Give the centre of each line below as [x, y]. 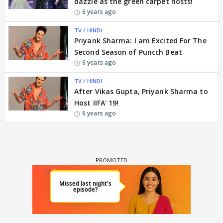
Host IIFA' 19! [97, 103]
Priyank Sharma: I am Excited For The [140, 41]
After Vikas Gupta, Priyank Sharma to [141, 91]
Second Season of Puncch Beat [128, 52]
